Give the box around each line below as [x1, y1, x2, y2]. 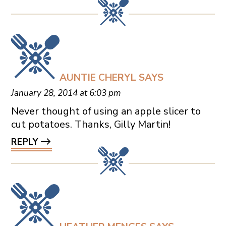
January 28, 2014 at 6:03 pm [11, 87, 121, 99]
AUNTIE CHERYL [59, 71, 136, 85]
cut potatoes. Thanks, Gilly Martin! [11, 118, 171, 132]
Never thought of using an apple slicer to [11, 104, 201, 119]
